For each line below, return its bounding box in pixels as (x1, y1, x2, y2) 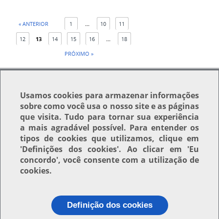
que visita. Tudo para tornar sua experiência (20, 111, 199, 122)
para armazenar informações (83, 90, 199, 101)
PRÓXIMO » (64, 50, 93, 58)
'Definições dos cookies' (20, 144, 119, 154)
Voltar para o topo (156, 111, 216, 121)
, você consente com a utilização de (58, 154, 199, 165)
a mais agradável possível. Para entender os (20, 122, 199, 133)
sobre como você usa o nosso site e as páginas (20, 101, 199, 111)
